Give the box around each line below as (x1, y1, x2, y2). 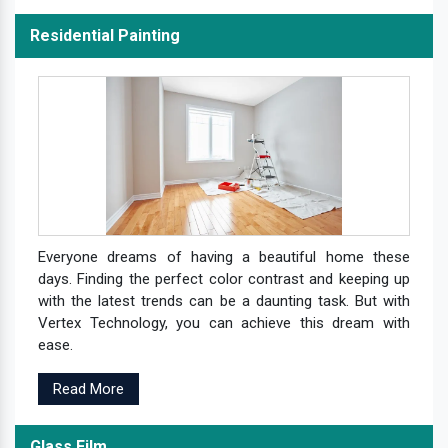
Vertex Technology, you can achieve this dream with (38, 313, 410, 332)
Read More (53, 379, 124, 398)
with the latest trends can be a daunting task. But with (38, 291, 410, 310)
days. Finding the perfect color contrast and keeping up (38, 269, 410, 288)
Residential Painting (30, 25, 180, 45)
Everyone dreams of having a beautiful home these (38, 247, 410, 266)
